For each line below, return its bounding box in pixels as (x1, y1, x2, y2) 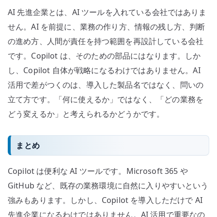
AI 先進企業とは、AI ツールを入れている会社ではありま (8, 7, 207, 18)
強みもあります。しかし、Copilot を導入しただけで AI (8, 195, 202, 206)
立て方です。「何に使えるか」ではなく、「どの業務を (8, 94, 204, 105)
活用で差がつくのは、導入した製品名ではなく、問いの (8, 79, 204, 91)
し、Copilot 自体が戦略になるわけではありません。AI (8, 65, 201, 76)
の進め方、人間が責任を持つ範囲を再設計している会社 (8, 36, 204, 47)
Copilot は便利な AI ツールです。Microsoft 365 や (8, 166, 188, 177)
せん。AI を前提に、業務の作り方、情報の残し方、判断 (8, 21, 205, 32)
